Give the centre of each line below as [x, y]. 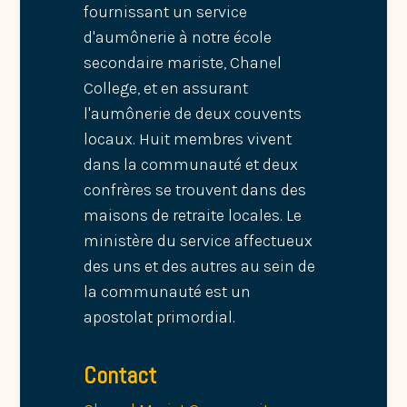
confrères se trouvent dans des [195, 190]
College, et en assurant [166, 89]
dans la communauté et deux [191, 165]
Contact [120, 376]
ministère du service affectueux [199, 241]
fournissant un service [166, 12]
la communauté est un [168, 292]
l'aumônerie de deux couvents [193, 114]
